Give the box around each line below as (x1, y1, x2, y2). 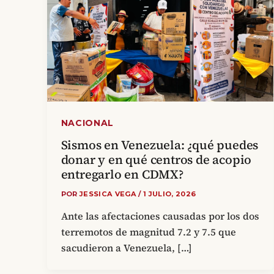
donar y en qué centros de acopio (61, 150, 252, 168)
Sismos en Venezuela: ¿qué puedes (61, 136, 259, 154)
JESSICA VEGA (79, 189, 139, 198)
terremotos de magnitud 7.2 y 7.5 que (61, 225, 236, 239)
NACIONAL (61, 117, 114, 128)
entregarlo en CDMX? (61, 165, 183, 183)
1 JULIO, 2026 (143, 189, 196, 198)
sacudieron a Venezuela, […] (61, 241, 192, 255)
